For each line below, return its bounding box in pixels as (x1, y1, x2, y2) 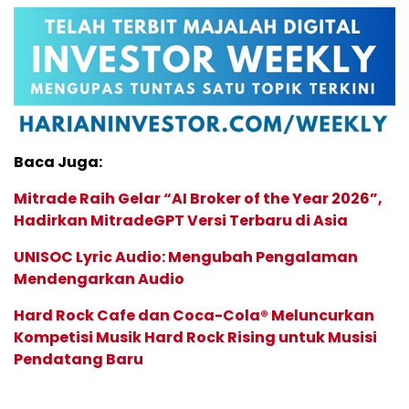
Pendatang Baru (14, 348, 143, 370)
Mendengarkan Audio (14, 267, 184, 289)
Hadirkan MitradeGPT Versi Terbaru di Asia (14, 209, 348, 231)
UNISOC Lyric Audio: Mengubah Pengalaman (14, 246, 358, 267)
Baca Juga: (14, 151, 102, 173)
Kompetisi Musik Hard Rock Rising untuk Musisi (14, 326, 377, 348)
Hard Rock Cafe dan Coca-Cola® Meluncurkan (14, 304, 374, 326)
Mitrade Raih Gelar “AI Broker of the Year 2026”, (14, 187, 383, 209)
